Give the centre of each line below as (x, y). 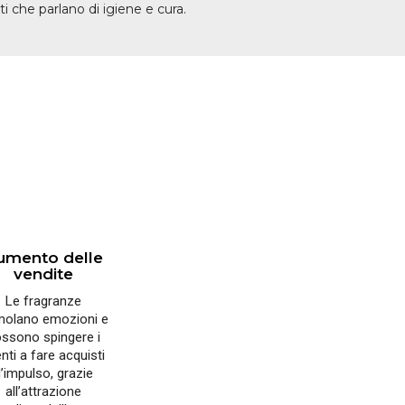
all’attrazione (43, 392)
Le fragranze (43, 301)
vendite (43, 274)
